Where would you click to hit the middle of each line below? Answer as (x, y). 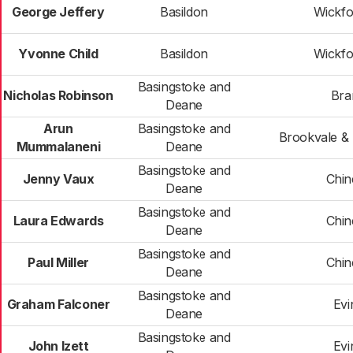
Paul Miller (58, 262)
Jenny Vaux (58, 179)
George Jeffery (58, 12)
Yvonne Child (58, 54)
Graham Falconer (58, 304)
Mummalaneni (58, 147)
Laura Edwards (58, 221)
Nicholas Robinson (58, 95)
